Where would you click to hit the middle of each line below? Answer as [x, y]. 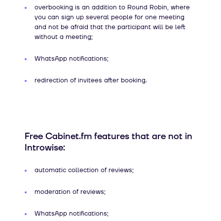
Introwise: [45, 147]
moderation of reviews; [70, 192]
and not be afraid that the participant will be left [110, 27]
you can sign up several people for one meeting [110, 17]
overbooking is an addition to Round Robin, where [112, 7]
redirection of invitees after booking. [91, 80]
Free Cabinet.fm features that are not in [109, 136]
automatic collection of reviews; [84, 170]
